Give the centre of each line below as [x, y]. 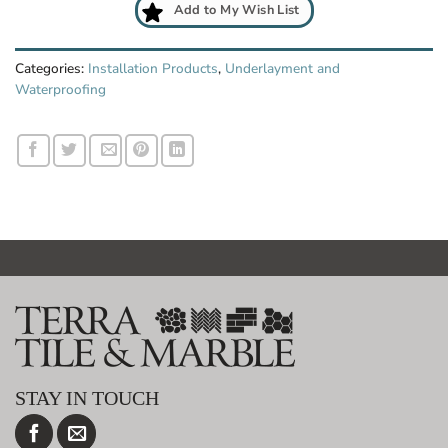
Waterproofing [60, 89]
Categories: [51, 68]
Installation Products [153, 68]
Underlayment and [282, 68]
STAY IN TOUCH [87, 398]
